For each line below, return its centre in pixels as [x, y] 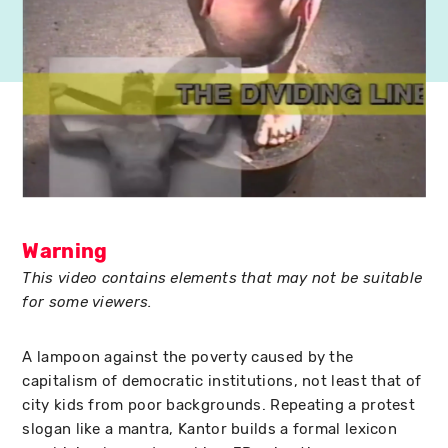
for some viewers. [87, 302]
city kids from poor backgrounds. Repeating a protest [219, 404]
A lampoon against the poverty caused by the [188, 356]
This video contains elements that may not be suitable [222, 278]
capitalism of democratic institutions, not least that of [222, 380]
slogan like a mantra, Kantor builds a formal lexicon [210, 428]
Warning [65, 251]
